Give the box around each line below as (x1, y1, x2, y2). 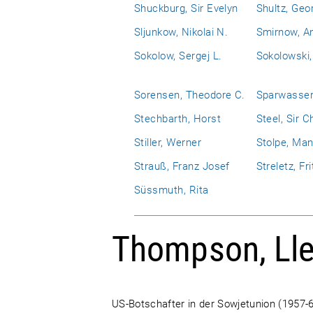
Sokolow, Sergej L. (134, 50, 222, 62)
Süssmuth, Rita (134, 184, 209, 196)
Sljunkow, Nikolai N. (134, 26, 228, 38)
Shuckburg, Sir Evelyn (134, 2, 238, 15)
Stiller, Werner (134, 136, 202, 149)
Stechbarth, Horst (134, 112, 221, 125)
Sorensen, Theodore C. (134, 89, 245, 101)
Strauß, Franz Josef (134, 160, 230, 173)
